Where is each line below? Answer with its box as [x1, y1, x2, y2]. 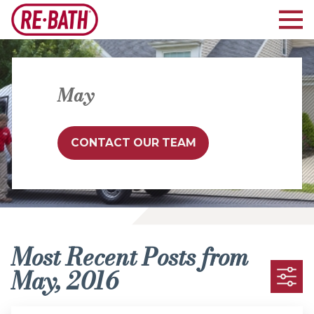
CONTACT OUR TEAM [70, 135, 196, 149]
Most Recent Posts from [11, 240, 248, 275]
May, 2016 [11, 264, 118, 299]
